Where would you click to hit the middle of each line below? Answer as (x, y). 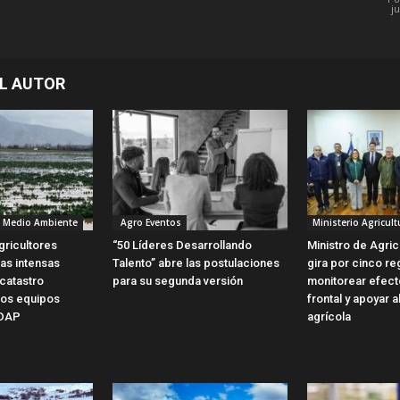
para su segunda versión (178, 280)
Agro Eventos (150, 222)
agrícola (329, 316)
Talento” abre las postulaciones (196, 262)
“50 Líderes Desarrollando (182, 245)
